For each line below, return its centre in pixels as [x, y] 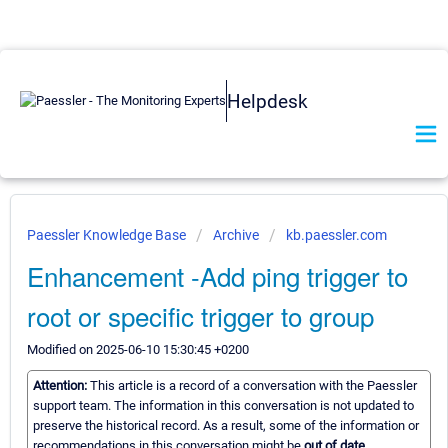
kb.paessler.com [336, 235]
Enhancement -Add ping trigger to [217, 275]
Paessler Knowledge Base [108, 235]
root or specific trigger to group [200, 315]
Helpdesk [267, 101]
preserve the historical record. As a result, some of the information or [226, 426]
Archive [236, 235]
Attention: [61, 386]
